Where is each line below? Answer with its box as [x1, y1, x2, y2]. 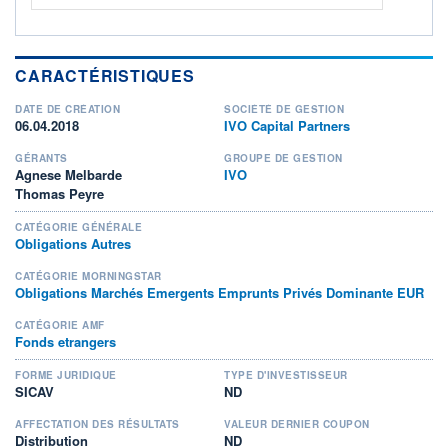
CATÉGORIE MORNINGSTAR [15, 268, 162, 283]
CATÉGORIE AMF [15, 317, 105, 332]
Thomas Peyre [15, 183, 104, 203]
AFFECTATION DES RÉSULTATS [15, 416, 180, 431]
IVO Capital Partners [224, 115, 350, 135]
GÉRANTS [15, 150, 68, 165]
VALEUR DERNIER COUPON [224, 416, 370, 431]
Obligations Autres [15, 233, 131, 253]
